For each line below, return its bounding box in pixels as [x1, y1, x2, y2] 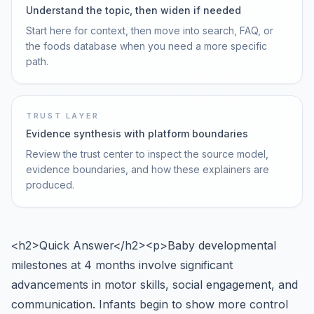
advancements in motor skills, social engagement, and [11, 278, 298, 292]
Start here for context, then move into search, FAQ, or [26, 25, 273, 36]
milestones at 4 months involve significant [11, 258, 233, 272]
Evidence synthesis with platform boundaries [26, 128, 248, 139]
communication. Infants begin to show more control [11, 297, 288, 311]
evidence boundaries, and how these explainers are [26, 163, 269, 175]
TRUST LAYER [26, 111, 100, 121]
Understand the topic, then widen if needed [26, 4, 241, 16]
